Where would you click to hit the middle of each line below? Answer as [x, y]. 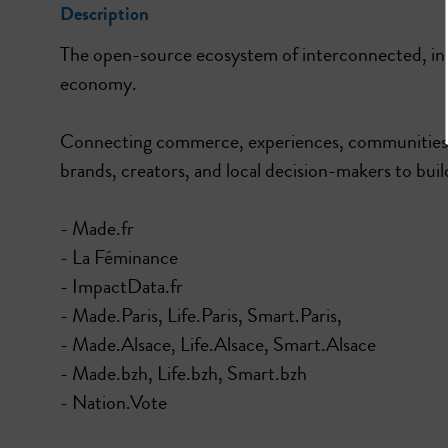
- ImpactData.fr [121, 286]
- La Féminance [119, 257]
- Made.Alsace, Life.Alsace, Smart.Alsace [218, 344]
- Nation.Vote [113, 402]
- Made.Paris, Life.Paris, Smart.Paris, [201, 315]
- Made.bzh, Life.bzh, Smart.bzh [183, 373]
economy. [98, 83]
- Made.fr [97, 228]
